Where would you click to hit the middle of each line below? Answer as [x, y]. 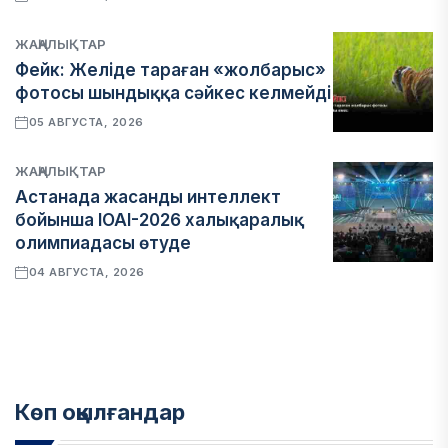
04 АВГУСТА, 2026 [86, 272]
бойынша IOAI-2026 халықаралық [159, 220]
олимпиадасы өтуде [103, 243]
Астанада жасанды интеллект [148, 197]
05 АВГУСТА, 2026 [86, 122]
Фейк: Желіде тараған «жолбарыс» [170, 70]
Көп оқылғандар [100, 412]
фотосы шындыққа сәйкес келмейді [173, 93]
